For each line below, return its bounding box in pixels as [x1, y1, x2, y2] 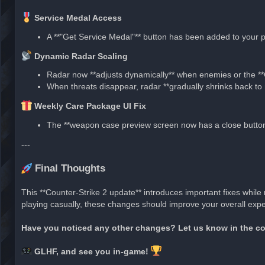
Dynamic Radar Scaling [32, 51, 128, 61]
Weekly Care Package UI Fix [32, 101, 146, 111]
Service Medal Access [32, 13, 122, 23]
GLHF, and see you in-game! [32, 246, 151, 256]
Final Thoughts [32, 161, 105, 174]
